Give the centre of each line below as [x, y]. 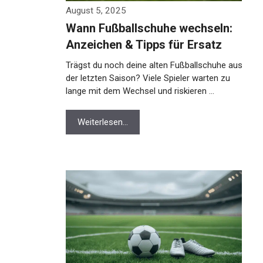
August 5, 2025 [96, 11]
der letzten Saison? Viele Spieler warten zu [148, 78]
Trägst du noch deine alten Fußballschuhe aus [154, 65]
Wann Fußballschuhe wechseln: [149, 28]
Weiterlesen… [103, 122]
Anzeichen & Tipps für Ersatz [144, 45]
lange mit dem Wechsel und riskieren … [140, 91]
